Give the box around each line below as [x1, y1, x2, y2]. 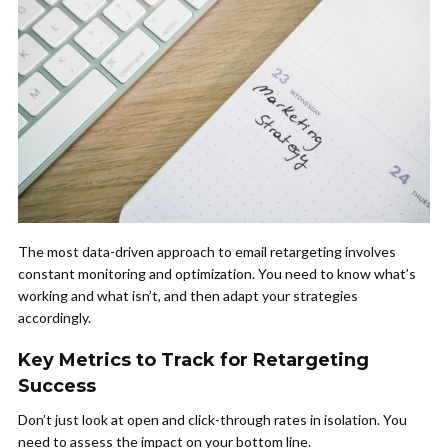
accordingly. [18, 309, 91, 327]
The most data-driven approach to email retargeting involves [18, 243, 396, 261]
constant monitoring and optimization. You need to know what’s [18, 265, 416, 283]
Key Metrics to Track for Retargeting [18, 349, 369, 372]
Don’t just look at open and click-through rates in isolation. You [18, 411, 407, 429]
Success [18, 375, 96, 398]
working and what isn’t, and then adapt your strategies [18, 287, 358, 305]
